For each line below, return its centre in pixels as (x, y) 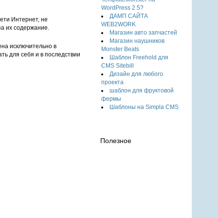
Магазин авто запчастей (144, 33)
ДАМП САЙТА (129, 16)
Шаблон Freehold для (139, 57)
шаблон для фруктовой (142, 91)
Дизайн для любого (136, 74)
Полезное (116, 141)
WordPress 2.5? (123, 8)
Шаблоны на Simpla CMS (144, 107)
